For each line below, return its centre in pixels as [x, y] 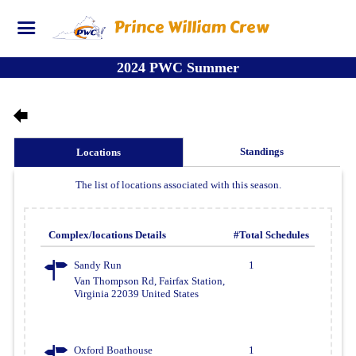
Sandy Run [98, 265]
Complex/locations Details [108, 234]
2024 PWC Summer [178, 68]
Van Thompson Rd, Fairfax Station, [150, 281]
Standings [262, 151]
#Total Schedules [272, 234]
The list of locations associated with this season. [178, 185]
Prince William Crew [192, 27]
